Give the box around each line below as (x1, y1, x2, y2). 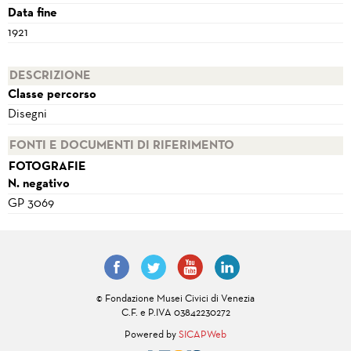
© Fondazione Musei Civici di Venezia (96, 295, 255, 305)
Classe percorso (8, 89, 96, 101)
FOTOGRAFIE (9, 161, 86, 173)
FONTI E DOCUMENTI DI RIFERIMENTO (9, 140, 234, 152)
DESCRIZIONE (9, 71, 91, 82)
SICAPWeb (179, 331, 226, 341)
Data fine (8, 8, 57, 20)
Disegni (8, 109, 47, 121)
